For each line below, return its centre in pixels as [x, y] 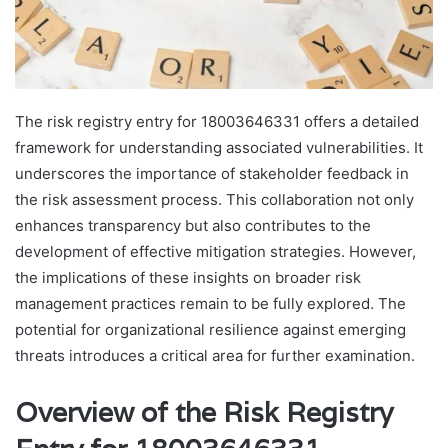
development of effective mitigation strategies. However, [215, 252]
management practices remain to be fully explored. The [210, 304]
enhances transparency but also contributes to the [193, 226]
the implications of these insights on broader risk [188, 278]
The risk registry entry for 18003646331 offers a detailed [217, 122]
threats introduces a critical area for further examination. [215, 356]
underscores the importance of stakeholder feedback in [212, 174]
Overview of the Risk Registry [204, 413]
